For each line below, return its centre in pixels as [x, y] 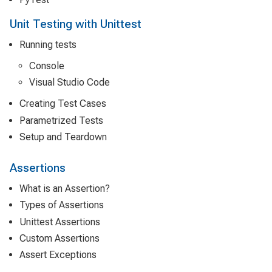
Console [47, 66]
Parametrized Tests [61, 120]
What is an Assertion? [65, 189]
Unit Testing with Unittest [76, 24]
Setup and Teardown [63, 137]
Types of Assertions [62, 205]
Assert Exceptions [58, 254]
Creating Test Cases [63, 104]
